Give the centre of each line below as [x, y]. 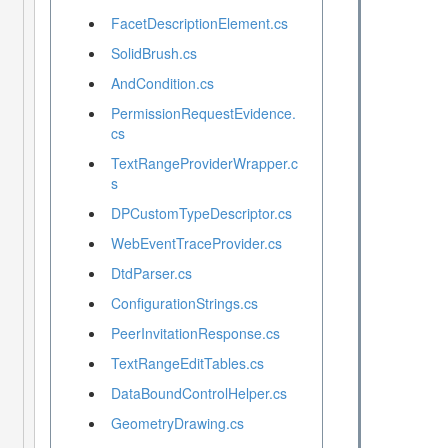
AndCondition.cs [162, 83]
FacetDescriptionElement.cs [199, 23]
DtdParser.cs [151, 273]
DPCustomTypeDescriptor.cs [201, 213]
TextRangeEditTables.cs [187, 363]
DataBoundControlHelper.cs [198, 393]
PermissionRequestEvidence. [203, 113]
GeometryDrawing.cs [177, 423]
